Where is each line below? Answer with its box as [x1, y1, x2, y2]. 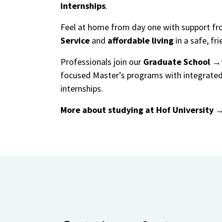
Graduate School [143, 55, 210, 67]
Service [60, 34, 90, 46]
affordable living [108, 34, 173, 46]
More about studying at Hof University [60, 104, 214, 115]
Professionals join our [60, 55, 143, 67]
